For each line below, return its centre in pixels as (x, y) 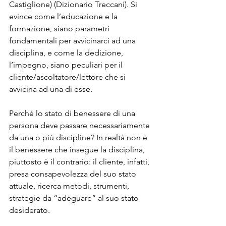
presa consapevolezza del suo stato (74, 174)
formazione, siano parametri (60, 28)
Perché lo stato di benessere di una (73, 113)
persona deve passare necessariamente (80, 125)
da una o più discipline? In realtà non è (79, 137)
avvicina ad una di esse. (51, 89)
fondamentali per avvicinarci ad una (73, 40)
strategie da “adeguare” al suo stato (75, 198)
